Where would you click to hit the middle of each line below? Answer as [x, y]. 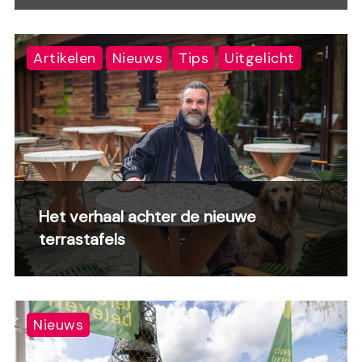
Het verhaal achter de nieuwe [147, 217]
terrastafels [82, 239]
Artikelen [65, 58]
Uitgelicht [260, 58]
